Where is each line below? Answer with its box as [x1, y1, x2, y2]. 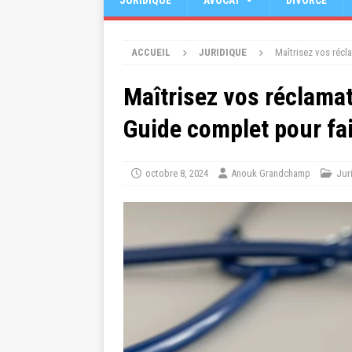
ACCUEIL [131, 46, 170, 58]
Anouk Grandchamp [231, 167, 310, 179]
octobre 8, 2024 [145, 167, 208, 179]
